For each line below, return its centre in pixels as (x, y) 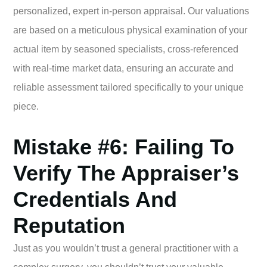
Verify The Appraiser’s (126, 173)
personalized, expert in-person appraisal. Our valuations (131, 11)
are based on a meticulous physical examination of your (130, 30)
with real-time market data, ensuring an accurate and (123, 68)
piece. (26, 106)
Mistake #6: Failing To (124, 147)
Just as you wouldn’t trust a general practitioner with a (126, 248)
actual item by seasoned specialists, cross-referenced (126, 49)
